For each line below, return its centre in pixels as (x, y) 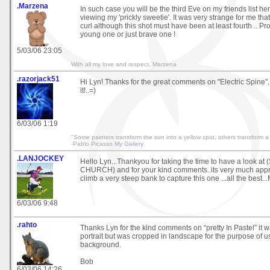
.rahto (27, 224)
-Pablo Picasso (93, 143)
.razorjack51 (38, 79)
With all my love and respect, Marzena (124, 64)
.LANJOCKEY (40, 158)
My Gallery (129, 143)
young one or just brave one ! (128, 34)
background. (101, 244)
